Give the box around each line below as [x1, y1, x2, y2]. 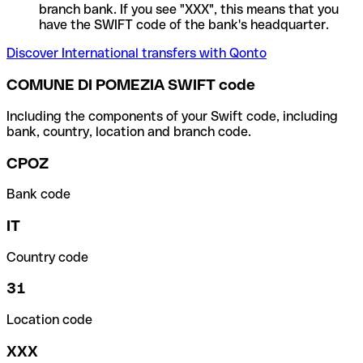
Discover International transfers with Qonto [6, 45, 267, 62]
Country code [6, 249, 88, 265]
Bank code [6, 186, 70, 203]
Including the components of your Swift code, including [6, 108, 338, 124]
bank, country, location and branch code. [6, 123, 251, 139]
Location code [6, 312, 92, 328]
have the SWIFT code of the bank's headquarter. [39, 17, 329, 33]
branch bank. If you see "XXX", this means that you [39, 2, 339, 18]
